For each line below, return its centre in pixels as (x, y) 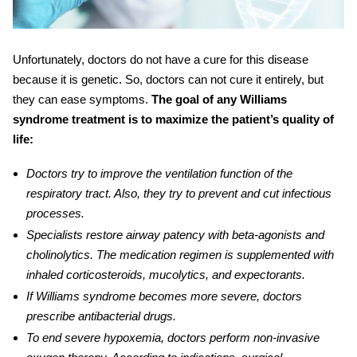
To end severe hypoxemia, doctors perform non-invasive (173, 338)
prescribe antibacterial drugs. (101, 316)
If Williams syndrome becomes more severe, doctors (164, 296)
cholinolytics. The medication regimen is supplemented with (180, 255)
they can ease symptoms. (82, 100)
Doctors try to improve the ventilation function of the (159, 174)
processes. (57, 214)
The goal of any (196, 100)
